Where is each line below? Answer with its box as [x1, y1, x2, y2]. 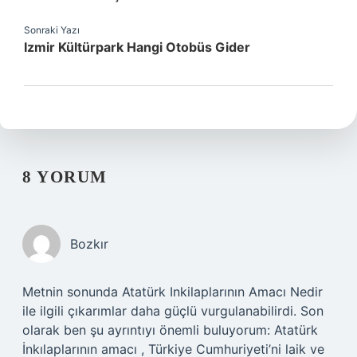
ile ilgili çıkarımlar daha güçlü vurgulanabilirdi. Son [22, 303, 324, 319]
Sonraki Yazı [24, 24, 80, 36]
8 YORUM [22, 167, 108, 186]
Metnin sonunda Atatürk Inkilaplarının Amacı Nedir [22, 284, 323, 300]
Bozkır [70, 236, 108, 252]
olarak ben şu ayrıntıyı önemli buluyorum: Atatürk [22, 322, 318, 338]
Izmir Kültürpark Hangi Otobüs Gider [24, 39, 250, 55]
